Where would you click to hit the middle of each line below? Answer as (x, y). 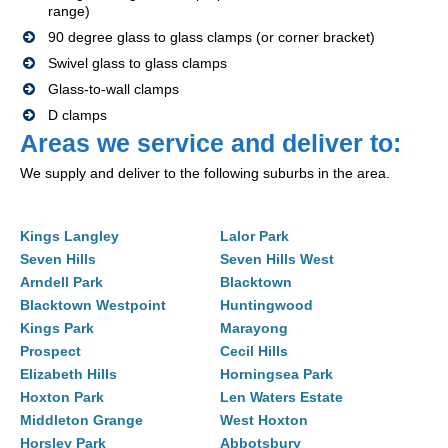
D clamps (77, 115)
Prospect (50, 351)
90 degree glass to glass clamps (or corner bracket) (211, 37)
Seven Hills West (277, 259)
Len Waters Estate (281, 397)
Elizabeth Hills (68, 374)
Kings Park (57, 328)
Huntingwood (266, 305)
